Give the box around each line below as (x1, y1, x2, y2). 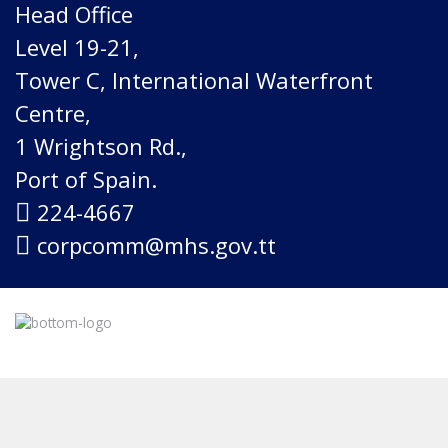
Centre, (15, 98, 91, 128)
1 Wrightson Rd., (15, 131, 187, 161)
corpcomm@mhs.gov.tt (37, 230, 276, 260)
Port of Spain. (15, 164, 157, 194)
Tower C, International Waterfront (15, 65, 373, 95)
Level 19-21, (15, 32, 139, 62)
